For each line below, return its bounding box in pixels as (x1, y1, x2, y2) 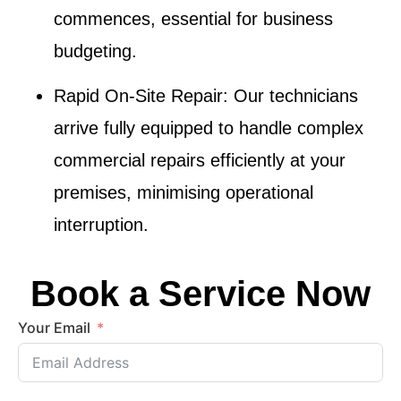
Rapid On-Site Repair (54, 86, 223, 107)
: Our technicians (223, 86, 358, 107)
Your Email (18, 319, 90, 337)
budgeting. (54, 40, 137, 61)
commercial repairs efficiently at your (54, 150, 346, 171)
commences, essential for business (54, 8, 333, 29)
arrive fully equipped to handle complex (54, 118, 363, 139)
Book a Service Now (30, 273, 371, 313)
